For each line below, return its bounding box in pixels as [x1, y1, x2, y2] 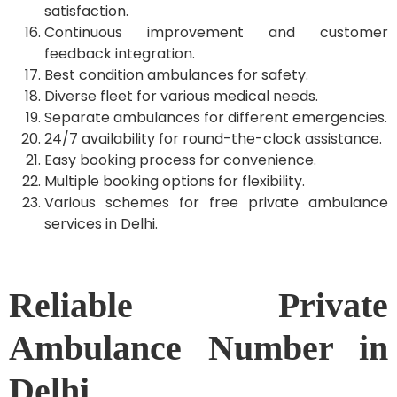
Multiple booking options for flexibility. [44, 170, 305, 191]
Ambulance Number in [9, 327, 388, 368]
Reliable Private [9, 284, 388, 325]
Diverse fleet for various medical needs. [44, 85, 318, 106]
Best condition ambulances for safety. [44, 64, 308, 85]
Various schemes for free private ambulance [44, 191, 388, 213]
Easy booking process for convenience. [44, 149, 316, 170]
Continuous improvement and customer [44, 21, 388, 43]
